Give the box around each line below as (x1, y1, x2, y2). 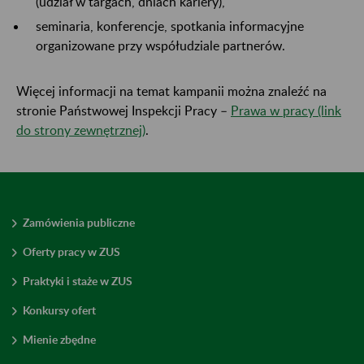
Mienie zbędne (23, 331, 96, 346)
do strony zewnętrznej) (16, 121, 145, 137)
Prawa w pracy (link (231, 102, 341, 118)
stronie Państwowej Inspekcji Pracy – (16, 102, 231, 118)
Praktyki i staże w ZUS (23, 273, 132, 288)
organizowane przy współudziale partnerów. (36, 37, 285, 53)
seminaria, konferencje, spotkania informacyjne (36, 17, 304, 33)
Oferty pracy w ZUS (23, 244, 120, 258)
